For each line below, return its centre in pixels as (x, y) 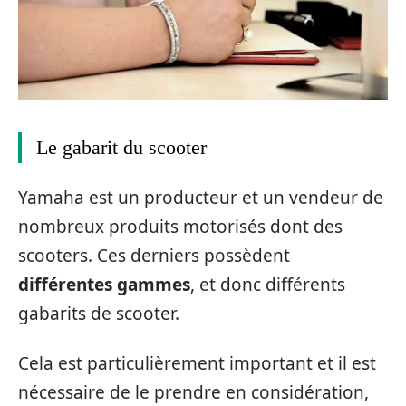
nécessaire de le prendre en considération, (193, 392)
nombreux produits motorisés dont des (180, 227)
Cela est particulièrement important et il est (197, 363)
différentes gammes (104, 285)
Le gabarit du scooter (121, 147)
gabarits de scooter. (99, 314)
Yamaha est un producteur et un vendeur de (201, 198)
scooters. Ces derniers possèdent (154, 256)
